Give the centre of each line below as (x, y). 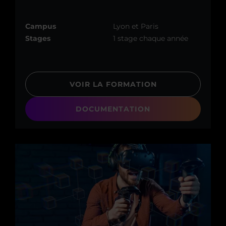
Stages (38, 38)
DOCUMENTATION (113, 109)
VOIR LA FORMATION (113, 84)
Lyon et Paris (136, 26)
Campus (41, 26)
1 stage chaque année (151, 38)
